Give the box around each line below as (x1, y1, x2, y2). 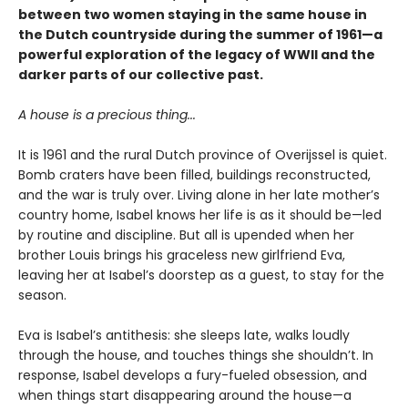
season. (18, 286, 66, 304)
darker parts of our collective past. (18, 66, 263, 84)
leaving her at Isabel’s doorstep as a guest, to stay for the (18, 266, 384, 284)
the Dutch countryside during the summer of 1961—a (18, 25, 382, 44)
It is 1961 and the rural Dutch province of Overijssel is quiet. (18, 146, 387, 164)
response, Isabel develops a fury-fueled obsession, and (18, 366, 367, 384)
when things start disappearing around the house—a (18, 386, 352, 404)
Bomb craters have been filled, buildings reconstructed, (18, 166, 371, 184)
